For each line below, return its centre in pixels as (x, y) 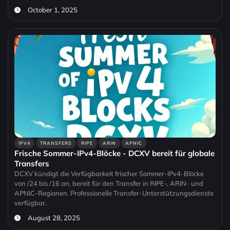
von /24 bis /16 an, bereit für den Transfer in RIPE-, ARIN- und (109, 184)
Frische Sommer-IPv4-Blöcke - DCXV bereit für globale (114, 154)
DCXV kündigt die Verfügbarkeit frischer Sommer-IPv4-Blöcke (109, 174)
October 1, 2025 (52, 10)
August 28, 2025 (54, 218)
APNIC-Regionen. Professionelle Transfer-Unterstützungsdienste (114, 193)
